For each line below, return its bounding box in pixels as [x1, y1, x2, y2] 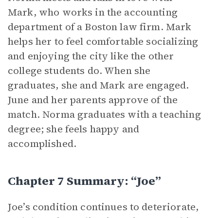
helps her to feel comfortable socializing [8, 35, 199, 48]
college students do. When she [8, 64, 151, 77]
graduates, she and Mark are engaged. [8, 78, 189, 92]
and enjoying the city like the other [8, 49, 174, 63]
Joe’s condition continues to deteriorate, [8, 200, 199, 214]
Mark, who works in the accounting [8, 5, 178, 19]
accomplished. [8, 137, 76, 150]
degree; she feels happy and [8, 122, 140, 136]
